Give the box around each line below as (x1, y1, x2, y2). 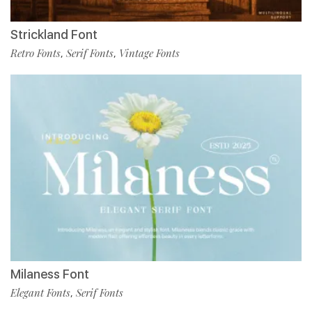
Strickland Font (10, 26, 97, 42)
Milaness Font (10, 266, 89, 281)
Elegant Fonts (10, 285, 70, 299)
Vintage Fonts (119, 45, 180, 60)
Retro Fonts (10, 45, 61, 60)
